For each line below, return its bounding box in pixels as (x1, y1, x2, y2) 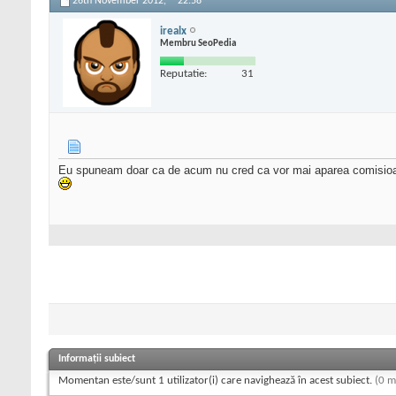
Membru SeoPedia (160, 38, 236, 49)
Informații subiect (58, 353, 135, 364)
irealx (160, 25, 187, 37)
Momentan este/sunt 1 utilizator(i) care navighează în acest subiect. (58, 374, 375, 386)
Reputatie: (160, 67, 207, 80)
